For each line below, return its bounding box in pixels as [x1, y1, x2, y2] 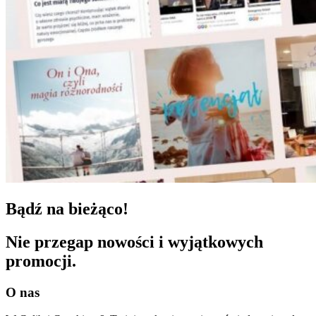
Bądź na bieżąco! [6, 199, 128, 218]
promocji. [6, 251, 76, 270]
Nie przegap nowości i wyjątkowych [6, 232, 263, 251]
